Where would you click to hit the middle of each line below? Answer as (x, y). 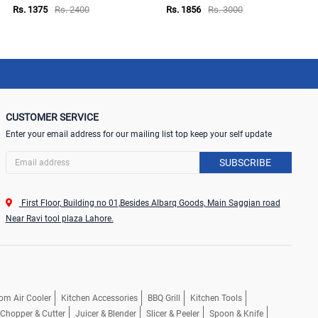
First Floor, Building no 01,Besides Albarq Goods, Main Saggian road (149, 203)
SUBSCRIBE (246, 162)
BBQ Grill (164, 298)
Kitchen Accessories (99, 298)
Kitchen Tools (216, 298)
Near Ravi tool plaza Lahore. (59, 218)
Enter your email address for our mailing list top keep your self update (138, 134)
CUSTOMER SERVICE (52, 117)
